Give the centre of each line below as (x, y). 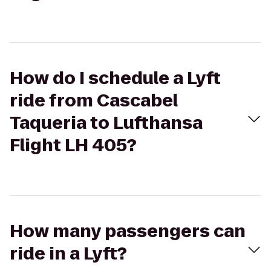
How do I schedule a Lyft (115, 78)
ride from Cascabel (94, 101)
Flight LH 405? (73, 145)
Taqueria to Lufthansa (106, 123)
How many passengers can (128, 231)
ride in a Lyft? (68, 254)
